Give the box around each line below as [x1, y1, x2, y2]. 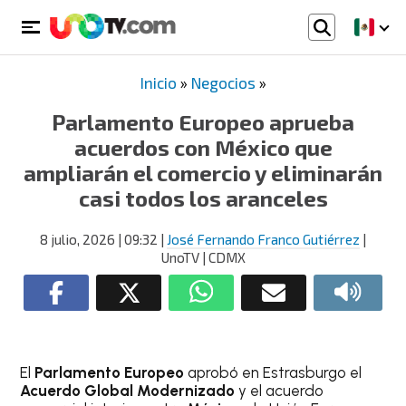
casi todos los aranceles [78, 185, 328, 211]
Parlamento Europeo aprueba [52, 109, 354, 135]
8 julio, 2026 [40, 231, 115, 247]
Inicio [140, 73, 177, 92]
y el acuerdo [235, 382, 324, 400]
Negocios [190, 73, 256, 92]
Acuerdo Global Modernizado [20, 382, 236, 400]
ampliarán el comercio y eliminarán [24, 159, 382, 186]
